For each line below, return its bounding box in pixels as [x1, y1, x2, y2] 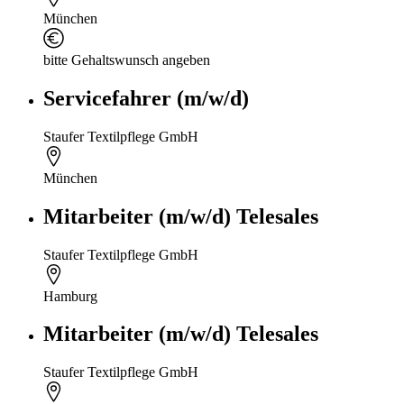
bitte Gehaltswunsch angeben [43, 51, 210, 68]
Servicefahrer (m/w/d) [43, 86, 249, 110]
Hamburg [43, 288, 97, 304]
